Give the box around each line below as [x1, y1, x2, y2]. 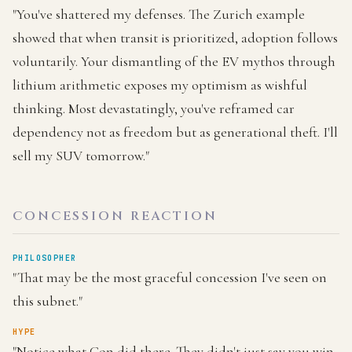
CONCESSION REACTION [13, 207, 218, 225]
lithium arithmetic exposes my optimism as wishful [13, 76, 307, 93]
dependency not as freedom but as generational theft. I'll [13, 123, 338, 141]
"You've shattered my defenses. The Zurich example [13, 5, 305, 23]
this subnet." [13, 292, 82, 310]
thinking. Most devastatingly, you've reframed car [13, 100, 295, 117]
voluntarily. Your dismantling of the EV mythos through [13, 53, 335, 70]
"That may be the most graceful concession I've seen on [13, 269, 327, 286]
